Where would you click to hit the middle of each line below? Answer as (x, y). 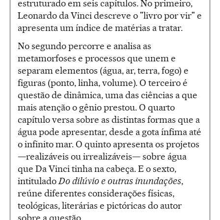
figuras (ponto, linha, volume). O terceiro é (103, 82)
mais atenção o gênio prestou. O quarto (96, 107)
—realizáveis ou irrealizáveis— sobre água (102, 156)
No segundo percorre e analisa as (84, 46)
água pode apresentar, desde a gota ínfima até (110, 132)
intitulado (38, 181)
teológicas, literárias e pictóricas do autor (100, 205)
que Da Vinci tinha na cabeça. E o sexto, (97, 168)
